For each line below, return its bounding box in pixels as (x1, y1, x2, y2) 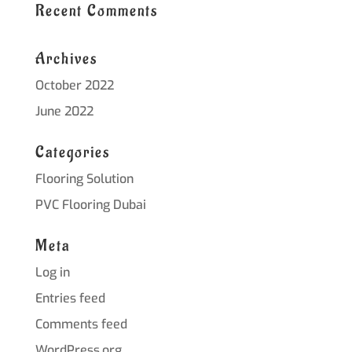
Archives (35, 48, 97, 69)
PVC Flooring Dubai (35, 196, 146, 213)
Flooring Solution (35, 170, 134, 187)
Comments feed (35, 315, 127, 332)
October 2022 (35, 76, 114, 93)
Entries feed (35, 289, 105, 306)
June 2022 (35, 102, 93, 119)
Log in (35, 263, 70, 280)
